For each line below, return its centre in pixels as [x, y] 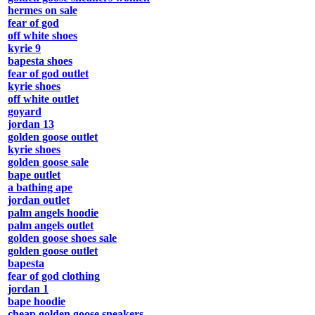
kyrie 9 [24, 49]
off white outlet [43, 99]
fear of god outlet [48, 74]
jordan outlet [39, 200]
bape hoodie [37, 302]
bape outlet [34, 175]
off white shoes [43, 36]
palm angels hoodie [53, 213]
